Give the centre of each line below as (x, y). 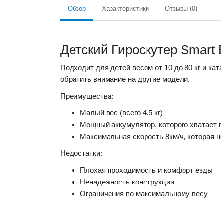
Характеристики (125, 9)
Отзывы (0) (181, 9)
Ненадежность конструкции (127, 182)
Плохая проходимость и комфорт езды (146, 170)
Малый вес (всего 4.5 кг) (121, 113)
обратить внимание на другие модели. (125, 79)
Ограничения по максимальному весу (144, 194)
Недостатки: (81, 153)
